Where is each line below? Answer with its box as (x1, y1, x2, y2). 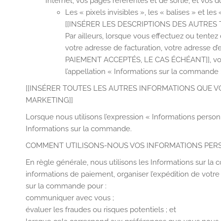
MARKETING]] (26, 96, 73, 105)
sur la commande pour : (26, 182, 107, 190)
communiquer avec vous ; (26, 193, 114, 202)
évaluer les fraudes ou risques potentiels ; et (26, 205, 176, 214)
